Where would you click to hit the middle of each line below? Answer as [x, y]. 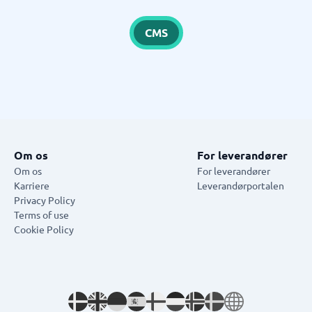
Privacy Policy [45, 200]
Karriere [32, 185]
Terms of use [41, 214]
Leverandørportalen [240, 185]
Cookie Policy [44, 229]
